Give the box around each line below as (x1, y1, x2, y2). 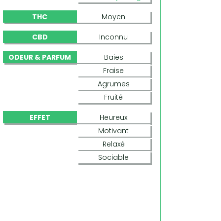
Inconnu (99, 32, 128, 42)
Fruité (104, 92, 123, 102)
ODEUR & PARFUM (8, 52, 72, 62)
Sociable (98, 152, 129, 162)
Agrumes (97, 79, 130, 89)
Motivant (98, 126, 129, 136)
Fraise (103, 66, 124, 75)
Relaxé (102, 139, 125, 149)
